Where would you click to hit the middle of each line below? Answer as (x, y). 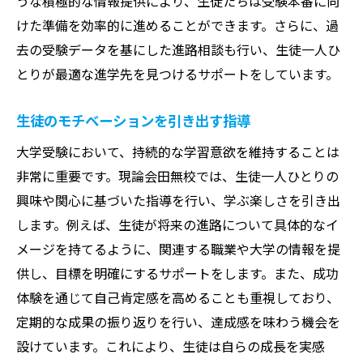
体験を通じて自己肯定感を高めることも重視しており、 (178, 297)
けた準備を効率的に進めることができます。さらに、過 (177, 25)
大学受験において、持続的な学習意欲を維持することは (178, 151)
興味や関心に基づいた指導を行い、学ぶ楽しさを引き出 (178, 200)
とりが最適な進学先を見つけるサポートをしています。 (177, 73)
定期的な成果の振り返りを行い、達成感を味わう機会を (178, 321)
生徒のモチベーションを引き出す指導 (133, 120)
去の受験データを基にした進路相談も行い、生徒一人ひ (178, 49)
